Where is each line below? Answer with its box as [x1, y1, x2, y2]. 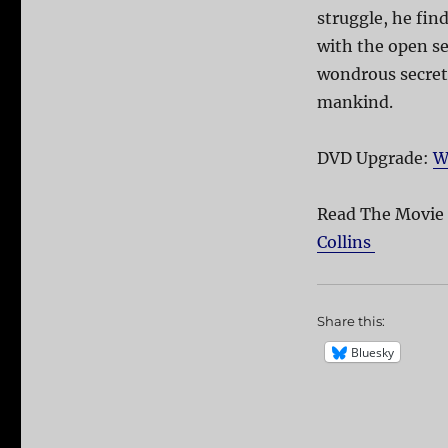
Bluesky [350, 343, 394, 361]
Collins [316, 232, 375, 253]
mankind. [316, 92, 393, 113]
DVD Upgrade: [316, 148, 433, 169]
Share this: [316, 313, 385, 330]
